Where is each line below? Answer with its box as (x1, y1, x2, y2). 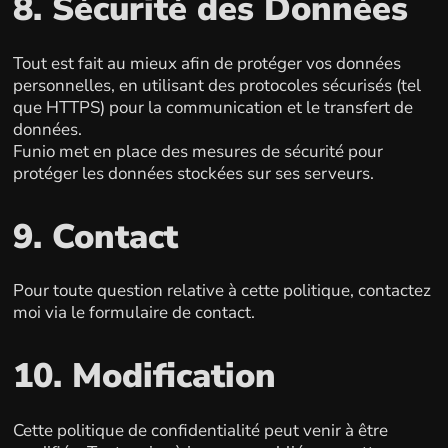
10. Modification (12, 353, 276, 399)
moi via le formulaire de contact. (12, 301, 255, 324)
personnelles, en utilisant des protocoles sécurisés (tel (12, 73, 421, 97)
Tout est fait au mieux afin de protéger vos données (12, 51, 401, 75)
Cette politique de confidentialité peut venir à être (12, 418, 388, 442)
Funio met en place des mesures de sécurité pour (12, 139, 383, 163)
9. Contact (12, 213, 178, 260)
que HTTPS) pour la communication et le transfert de (12, 95, 413, 119)
